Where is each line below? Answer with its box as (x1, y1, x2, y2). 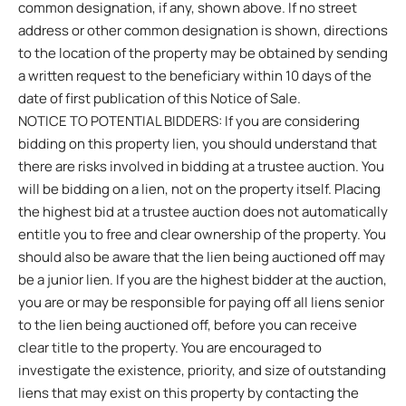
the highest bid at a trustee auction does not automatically (18, 201, 388, 221)
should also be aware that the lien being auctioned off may (18, 246, 385, 266)
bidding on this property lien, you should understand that (18, 133, 377, 153)
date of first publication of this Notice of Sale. (18, 88, 301, 108)
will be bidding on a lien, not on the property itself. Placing (18, 179, 381, 198)
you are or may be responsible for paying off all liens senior (18, 292, 384, 312)
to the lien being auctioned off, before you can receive (18, 314, 357, 334)
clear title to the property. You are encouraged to (18, 337, 322, 357)
